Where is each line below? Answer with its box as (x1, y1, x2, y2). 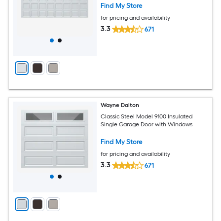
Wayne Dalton (101, 102, 140, 109)
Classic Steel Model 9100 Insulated (101, 112, 193, 120)
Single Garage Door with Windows (101, 120, 193, 128)
